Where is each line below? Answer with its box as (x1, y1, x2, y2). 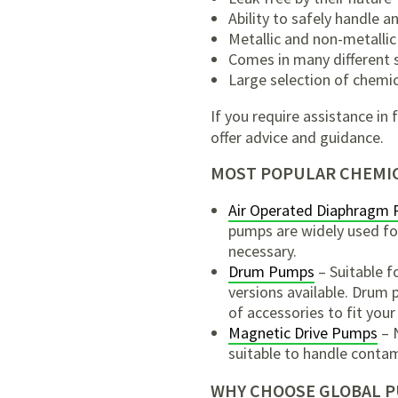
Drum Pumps (228, 261, 314, 282)
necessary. (228, 241, 297, 261)
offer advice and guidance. (211, 127, 384, 147)
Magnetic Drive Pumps (228, 322, 378, 343)
